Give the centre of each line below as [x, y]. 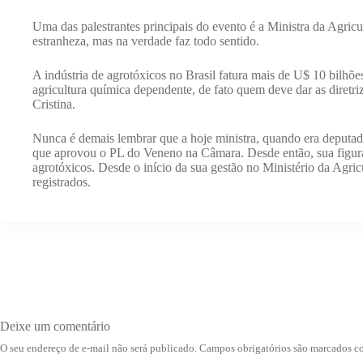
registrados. [62, 182]
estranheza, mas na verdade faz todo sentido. [146, 41]
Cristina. [54, 104]
